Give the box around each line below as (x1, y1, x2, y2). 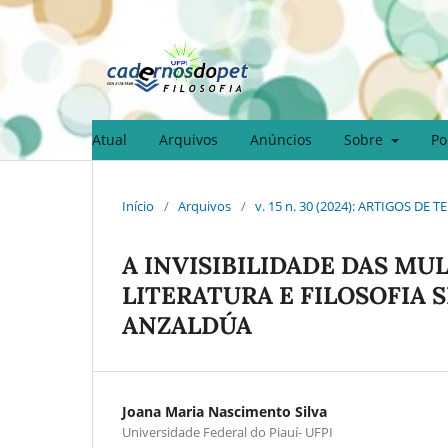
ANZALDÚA (122, 309, 252, 341)
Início (122, 196, 154, 215)
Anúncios (250, 129, 312, 149)
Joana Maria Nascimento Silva (122, 401, 327, 421)
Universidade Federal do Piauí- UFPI (122, 422, 333, 441)
